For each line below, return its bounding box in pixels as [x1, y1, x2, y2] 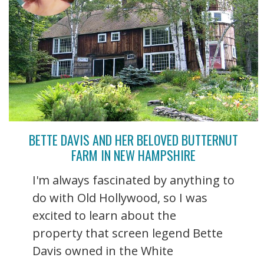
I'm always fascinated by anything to [32, 171, 235, 188]
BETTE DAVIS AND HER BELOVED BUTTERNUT [29, 130, 238, 149]
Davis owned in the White [32, 242, 173, 259]
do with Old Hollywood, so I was [32, 189, 207, 206]
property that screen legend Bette [32, 225, 223, 241]
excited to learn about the [32, 207, 176, 223]
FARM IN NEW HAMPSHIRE [71, 145, 196, 164]
